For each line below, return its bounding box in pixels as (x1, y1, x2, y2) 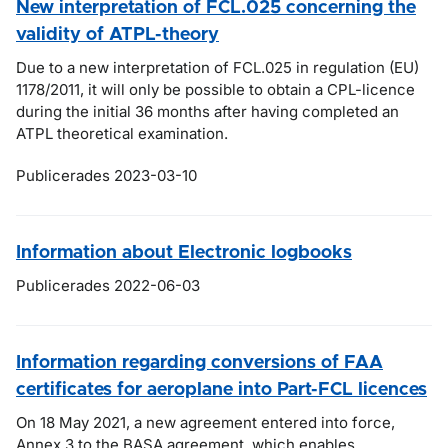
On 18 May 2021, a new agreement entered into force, (16, 413, 395, 432)
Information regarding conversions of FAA (16, 354, 383, 372)
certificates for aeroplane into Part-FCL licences (16, 381, 427, 399)
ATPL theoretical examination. (16, 124, 228, 143)
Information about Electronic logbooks (16, 244, 352, 262)
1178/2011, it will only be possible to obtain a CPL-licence (16, 80, 415, 99)
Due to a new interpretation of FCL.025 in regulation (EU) (16, 58, 419, 77)
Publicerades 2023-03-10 (16, 166, 197, 185)
